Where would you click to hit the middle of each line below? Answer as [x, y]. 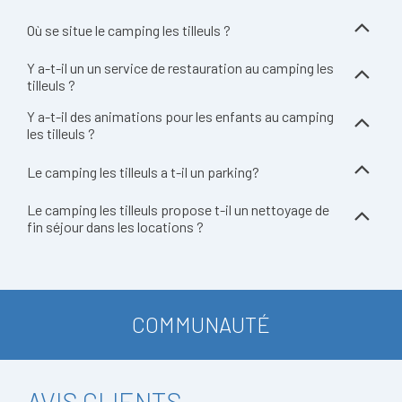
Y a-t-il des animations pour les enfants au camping [180, 116]
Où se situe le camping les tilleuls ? [129, 30]
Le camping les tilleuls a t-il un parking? [143, 171]
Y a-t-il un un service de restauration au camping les [180, 68]
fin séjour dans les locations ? [115, 227]
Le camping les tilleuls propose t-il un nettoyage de [178, 210]
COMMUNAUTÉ [201, 324]
